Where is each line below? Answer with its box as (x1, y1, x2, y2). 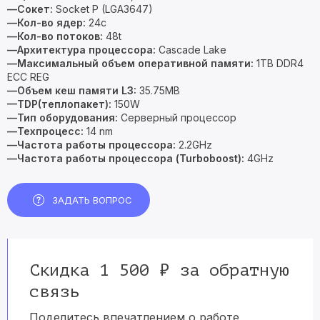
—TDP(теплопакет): (7, 98, 111, 110)
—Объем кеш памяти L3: (7, 84, 136, 96)
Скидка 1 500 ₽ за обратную (29, 261, 289, 280)
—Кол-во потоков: (7, 30, 106, 42)
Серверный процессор (118, 111, 236, 124)
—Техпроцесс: (7, 125, 84, 137)
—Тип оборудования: (7, 111, 118, 124)
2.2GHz (176, 139, 212, 151)
